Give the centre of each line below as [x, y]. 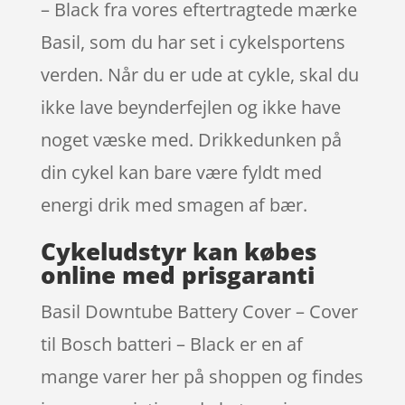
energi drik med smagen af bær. [174, 204]
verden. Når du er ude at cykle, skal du [199, 74]
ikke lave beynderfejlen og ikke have [190, 107]
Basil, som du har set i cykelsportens [193, 42]
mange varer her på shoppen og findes [202, 376]
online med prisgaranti [177, 274]
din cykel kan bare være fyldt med [181, 172]
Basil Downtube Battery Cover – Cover [199, 311]
